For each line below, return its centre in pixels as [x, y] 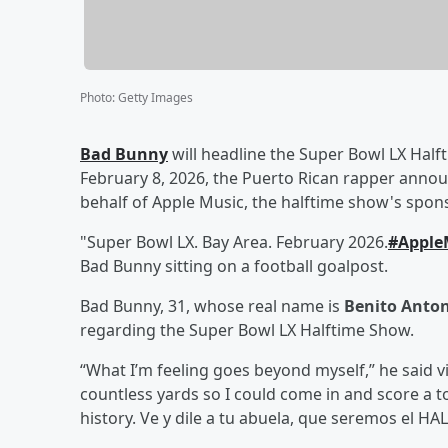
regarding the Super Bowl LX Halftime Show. [247, 329]
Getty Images [155, 97]
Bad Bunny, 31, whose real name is [212, 305]
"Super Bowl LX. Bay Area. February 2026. [234, 241]
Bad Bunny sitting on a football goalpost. [234, 265]
